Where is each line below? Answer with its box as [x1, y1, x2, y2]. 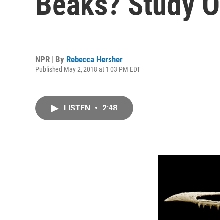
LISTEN [64, 103, 92, 112]
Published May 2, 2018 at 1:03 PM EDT [35, 65, 140, 73]
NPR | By [35, 54, 66, 64]
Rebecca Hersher [66, 54, 123, 64]
